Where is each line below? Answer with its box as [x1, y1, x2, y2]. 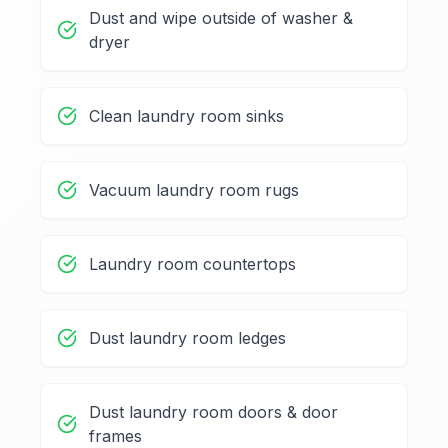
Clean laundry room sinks [89, 106, 284, 127]
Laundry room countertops [89, 254, 296, 275]
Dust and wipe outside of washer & [89, 8, 353, 29]
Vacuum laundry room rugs [89, 180, 299, 201]
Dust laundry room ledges [89, 328, 286, 349]
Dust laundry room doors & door [89, 402, 338, 423]
